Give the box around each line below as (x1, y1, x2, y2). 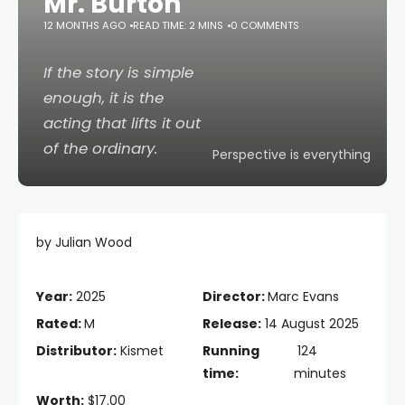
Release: (202, 315, 261, 333)
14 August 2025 (261, 315, 359, 333)
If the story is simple (43, 61, 193, 83)
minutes (293, 364, 346, 382)
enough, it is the (43, 87, 164, 108)
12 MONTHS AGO (43, 18, 126, 33)
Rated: (36, 315, 84, 333)
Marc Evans (268, 287, 339, 306)
